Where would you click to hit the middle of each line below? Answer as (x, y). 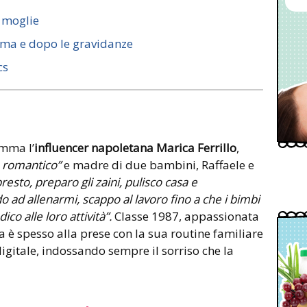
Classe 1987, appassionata (187, 216)
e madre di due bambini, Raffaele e (158, 164)
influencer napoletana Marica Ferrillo (135, 147)
